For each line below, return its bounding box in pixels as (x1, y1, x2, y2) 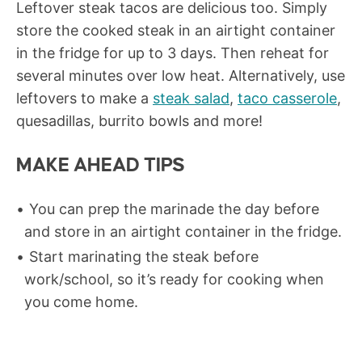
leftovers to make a (16, 90, 153, 107)
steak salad (153, 90, 229, 107)
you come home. (24, 293, 138, 311)
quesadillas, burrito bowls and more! (16, 112, 263, 130)
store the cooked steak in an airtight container (16, 22, 335, 40)
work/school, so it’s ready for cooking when (24, 271, 324, 288)
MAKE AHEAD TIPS (16, 155, 185, 176)
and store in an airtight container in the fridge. (24, 223, 342, 241)
